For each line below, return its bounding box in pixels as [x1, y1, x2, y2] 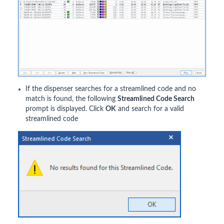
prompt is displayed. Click [25, 105, 105, 113]
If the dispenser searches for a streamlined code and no [25, 85, 196, 93]
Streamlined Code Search [117, 95, 194, 103]
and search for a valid [116, 105, 184, 113]
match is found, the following [25, 95, 117, 103]
